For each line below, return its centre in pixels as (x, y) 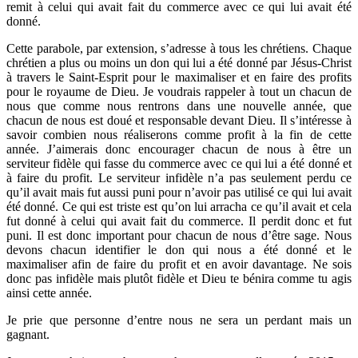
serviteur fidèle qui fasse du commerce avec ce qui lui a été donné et (179, 164)
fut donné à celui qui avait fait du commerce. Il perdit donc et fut (179, 221)
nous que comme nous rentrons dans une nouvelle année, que (179, 106)
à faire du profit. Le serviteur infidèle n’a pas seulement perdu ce (179, 178)
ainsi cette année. (49, 293)
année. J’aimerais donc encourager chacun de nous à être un (179, 149)
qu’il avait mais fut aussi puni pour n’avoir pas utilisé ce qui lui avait (179, 193)
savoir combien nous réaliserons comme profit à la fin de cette (179, 135)
